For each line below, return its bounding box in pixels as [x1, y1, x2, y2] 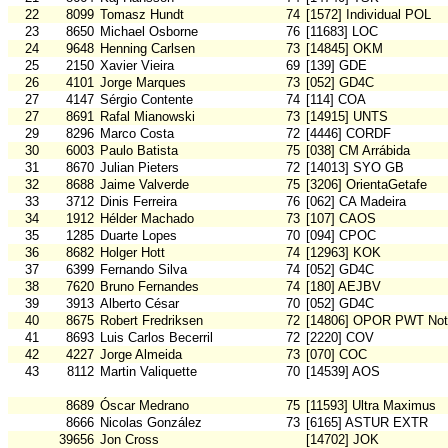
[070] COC [306, 347, 367, 363]
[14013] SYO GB [306, 160, 404, 176]
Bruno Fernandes [100, 279, 199, 295]
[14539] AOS [306, 364, 380, 380]
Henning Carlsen [100, 41, 195, 57]
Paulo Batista [100, 143, 178, 159]
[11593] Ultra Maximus [306, 398, 436, 414]
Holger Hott [100, 245, 165, 261]
